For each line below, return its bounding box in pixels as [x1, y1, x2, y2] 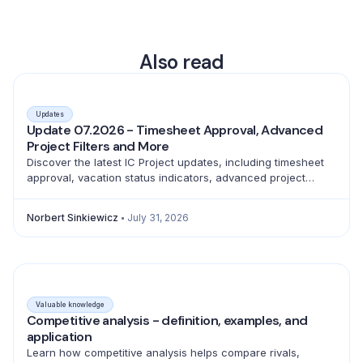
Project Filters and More [27, 138, 169, 155]
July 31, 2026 [127, 211, 189, 224]
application [27, 328, 92, 345]
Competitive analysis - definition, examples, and [27, 312, 308, 329]
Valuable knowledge [36, 301, 105, 309]
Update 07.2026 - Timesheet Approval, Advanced [27, 122, 323, 139]
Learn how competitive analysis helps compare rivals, [27, 346, 300, 359]
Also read [139, 49, 224, 75]
